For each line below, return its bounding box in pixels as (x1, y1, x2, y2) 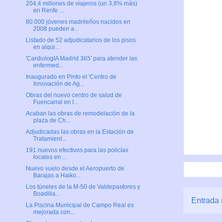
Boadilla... (33, 190, 60, 198)
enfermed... (33, 62, 63, 69)
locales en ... (33, 154, 67, 161)
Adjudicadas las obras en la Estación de (25, 128, 134, 136)
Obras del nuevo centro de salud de (25, 92, 122, 99)
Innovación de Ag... (33, 80, 84, 88)
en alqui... (33, 44, 59, 51)
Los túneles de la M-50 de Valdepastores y (25, 183, 140, 191)
